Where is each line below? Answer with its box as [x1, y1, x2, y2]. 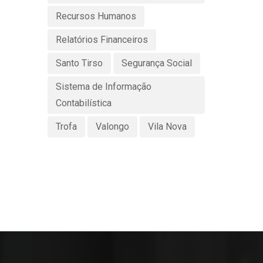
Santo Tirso [55, 57, 103, 69]
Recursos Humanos [55, 10, 136, 22]
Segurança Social [121, 57, 192, 69]
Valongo [95, 120, 129, 132]
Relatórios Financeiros [55, 33, 148, 45]
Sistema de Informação [55, 80, 151, 92]
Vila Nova [147, 120, 187, 132]
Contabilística [55, 97, 112, 109]
